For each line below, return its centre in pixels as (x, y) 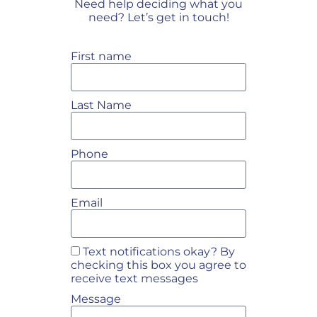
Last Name (101, 105)
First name (101, 56)
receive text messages (134, 278)
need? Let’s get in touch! (158, 17)
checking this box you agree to (158, 265)
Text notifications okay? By (159, 252)
